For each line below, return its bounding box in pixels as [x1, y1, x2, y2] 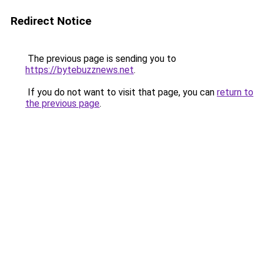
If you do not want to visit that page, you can [25, 87, 217, 98]
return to [217, 87, 253, 98]
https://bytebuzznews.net [25, 64, 134, 75]
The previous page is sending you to [25, 53, 176, 64]
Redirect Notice [11, 14, 91, 28]
